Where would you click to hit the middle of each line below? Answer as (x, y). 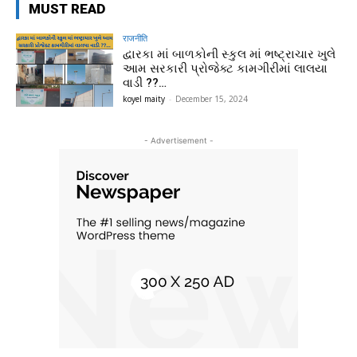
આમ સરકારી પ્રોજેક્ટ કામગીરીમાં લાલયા (226, 68)
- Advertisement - (178, 140)
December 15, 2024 (212, 98)
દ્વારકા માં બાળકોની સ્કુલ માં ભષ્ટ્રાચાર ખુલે (229, 54)
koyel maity (144, 98)
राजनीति (135, 37)
